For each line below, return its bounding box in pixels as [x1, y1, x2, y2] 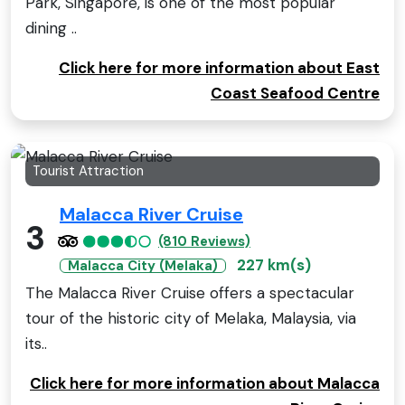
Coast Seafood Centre [211, 83, 380, 104]
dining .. [25, 18, 77, 39]
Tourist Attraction [33, 162, 144, 181]
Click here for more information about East [59, 58, 380, 79]
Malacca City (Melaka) [68, 256, 218, 275]
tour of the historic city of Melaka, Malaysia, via [25, 307, 356, 328]
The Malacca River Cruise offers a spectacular [25, 282, 354, 303]
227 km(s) [237, 254, 311, 275]
